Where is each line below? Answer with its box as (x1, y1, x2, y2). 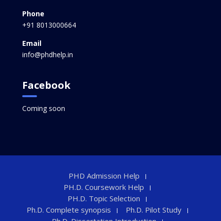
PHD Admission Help (68, 171, 140, 181)
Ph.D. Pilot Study (125, 205, 182, 215)
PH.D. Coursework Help (64, 182, 145, 192)
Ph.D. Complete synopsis (26, 205, 111, 215)
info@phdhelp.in (22, 49, 73, 59)
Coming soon (22, 103, 65, 113)
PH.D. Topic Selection (68, 193, 141, 204)
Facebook (22, 78, 71, 92)
